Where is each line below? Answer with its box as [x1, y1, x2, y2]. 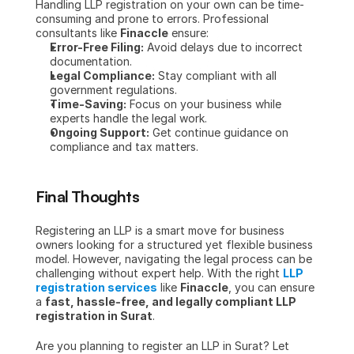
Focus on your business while [126, 97, 281, 111]
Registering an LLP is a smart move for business [36, 224, 284, 237]
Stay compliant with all [155, 69, 277, 82]
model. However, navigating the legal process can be [36, 252, 312, 265]
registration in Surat [36, 309, 153, 322]
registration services [36, 281, 157, 294]
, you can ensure [228, 281, 314, 294]
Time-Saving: [50, 97, 126, 111]
